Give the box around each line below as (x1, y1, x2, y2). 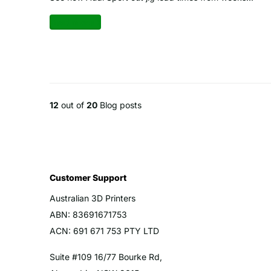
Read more (50, 17, 94, 28)
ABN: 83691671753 (50, 209, 127, 220)
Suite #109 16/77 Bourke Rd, (50, 252, 162, 263)
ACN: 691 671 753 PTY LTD (50, 226, 159, 237)
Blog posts (97, 100, 142, 111)
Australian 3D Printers (50, 193, 135, 204)
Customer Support (50, 172, 126, 183)
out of (59, 100, 87, 111)
